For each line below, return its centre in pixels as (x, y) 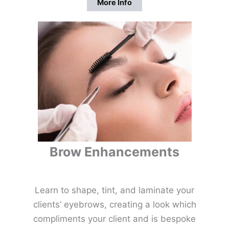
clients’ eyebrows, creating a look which (114, 204)
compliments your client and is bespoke (114, 219)
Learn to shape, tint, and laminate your (114, 190)
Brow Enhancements (114, 152)
